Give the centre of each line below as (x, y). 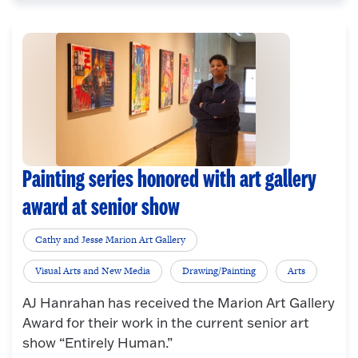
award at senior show (103, 208)
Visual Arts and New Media (93, 271)
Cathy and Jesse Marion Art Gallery (111, 240)
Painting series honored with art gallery (169, 180)
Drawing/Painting (219, 271)
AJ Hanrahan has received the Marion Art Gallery (178, 303)
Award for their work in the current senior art (165, 323)
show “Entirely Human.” (97, 343)
